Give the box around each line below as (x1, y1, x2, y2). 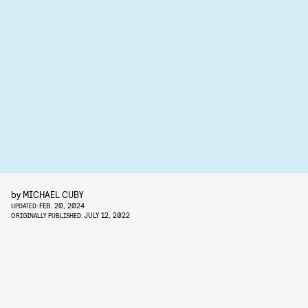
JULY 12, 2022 (84, 210, 130, 219)
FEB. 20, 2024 (39, 201, 85, 210)
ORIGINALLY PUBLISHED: (11, 211, 84, 219)
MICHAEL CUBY (23, 188, 84, 200)
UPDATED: (11, 201, 39, 210)
